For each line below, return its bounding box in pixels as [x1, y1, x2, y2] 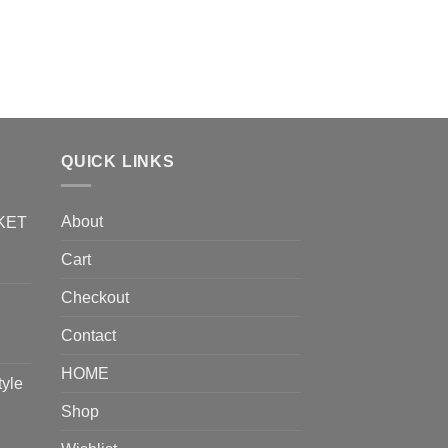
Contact [61, 327, 116, 345]
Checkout [61, 289, 129, 307]
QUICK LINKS [61, 152, 175, 170]
